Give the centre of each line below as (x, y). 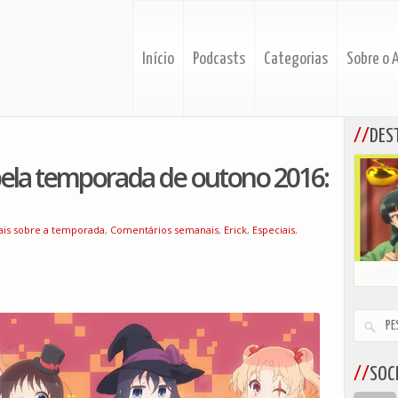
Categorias (296, 59)
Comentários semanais (164, 230)
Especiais (274, 230)
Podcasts (219, 59)
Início (158, 59)
